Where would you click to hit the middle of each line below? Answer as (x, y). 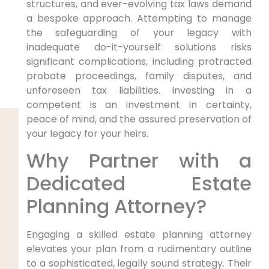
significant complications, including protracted (139, 61)
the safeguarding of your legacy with (139, 32)
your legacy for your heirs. (87, 133)
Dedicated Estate (139, 184)
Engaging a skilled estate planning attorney (139, 235)
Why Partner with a (139, 161)
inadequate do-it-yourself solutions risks (139, 47)
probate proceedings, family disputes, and (139, 76)
